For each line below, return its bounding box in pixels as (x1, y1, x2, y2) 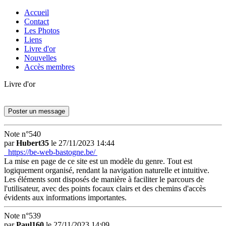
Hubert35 (16, 139, 49, 147)
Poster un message (8, 107, 65, 115)
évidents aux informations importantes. (4, 193, 127, 202)
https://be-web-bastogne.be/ (4, 148, 97, 156)
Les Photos (24, 26, 60, 35)
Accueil (24, 8, 49, 17)
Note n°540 (4, 130, 41, 138)
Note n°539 (4, 211, 41, 220)
